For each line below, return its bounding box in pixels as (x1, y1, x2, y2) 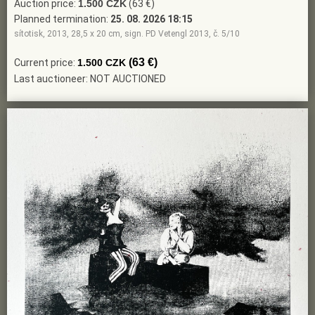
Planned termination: (14, 13, 110, 25)
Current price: (14, 57, 77, 69)
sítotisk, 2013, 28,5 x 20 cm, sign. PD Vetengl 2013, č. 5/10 (14, 29, 240, 39)
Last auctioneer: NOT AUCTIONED (14, 73, 166, 85)
